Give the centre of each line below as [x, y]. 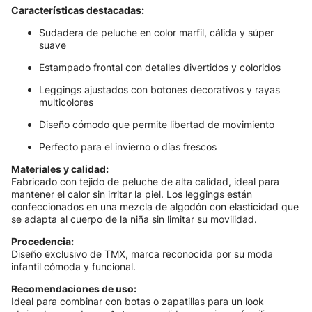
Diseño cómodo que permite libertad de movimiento [157, 124]
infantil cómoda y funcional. [73, 266]
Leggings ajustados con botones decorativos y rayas [159, 89]
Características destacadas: [78, 10]
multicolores [66, 102]
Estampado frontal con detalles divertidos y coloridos [160, 67]
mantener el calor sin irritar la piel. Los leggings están [132, 194]
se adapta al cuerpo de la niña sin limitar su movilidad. [134, 219]
